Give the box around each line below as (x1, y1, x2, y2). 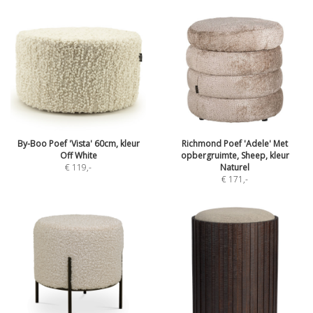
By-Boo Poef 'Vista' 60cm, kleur (17, 138, 140, 150)
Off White (59, 150, 97, 161)
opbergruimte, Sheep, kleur (180, 150, 289, 161)
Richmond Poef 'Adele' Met (182, 138, 288, 150)
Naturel (220, 161, 249, 173)
